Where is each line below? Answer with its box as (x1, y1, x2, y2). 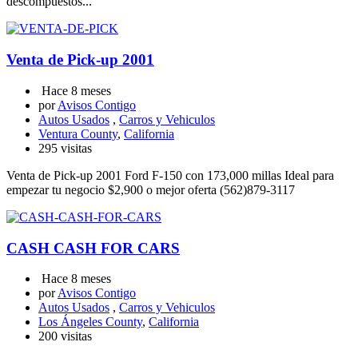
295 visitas (38, 141, 92, 155)
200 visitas (38, 329, 92, 344)
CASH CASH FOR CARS (6, 239, 180, 257)
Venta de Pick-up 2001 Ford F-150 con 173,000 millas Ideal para (6, 168, 334, 182)
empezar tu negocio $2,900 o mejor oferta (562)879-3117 (6, 182, 295, 197)
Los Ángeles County (38, 315, 142, 329)
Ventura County (38, 126, 117, 141)
